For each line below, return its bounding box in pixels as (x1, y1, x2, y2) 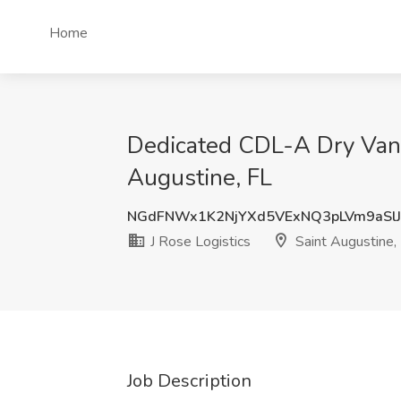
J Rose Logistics (147, 232, 251, 252)
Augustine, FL (127, 162, 272, 193)
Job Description (127, 369, 252, 393)
